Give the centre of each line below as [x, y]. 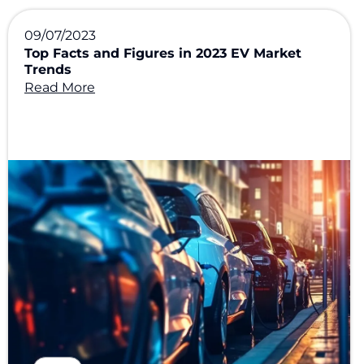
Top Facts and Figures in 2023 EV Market [163, 53]
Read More [60, 87]
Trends [48, 69]
